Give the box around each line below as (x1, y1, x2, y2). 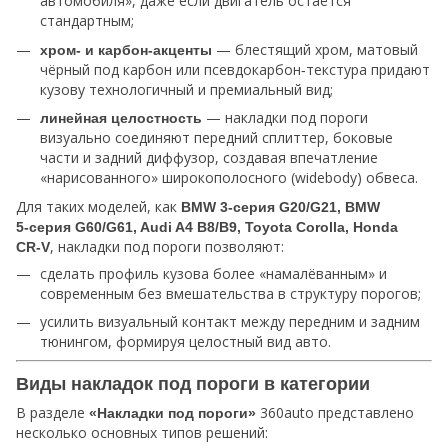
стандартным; (40, 11, 134, 31)
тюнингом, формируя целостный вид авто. (40, 332, 331, 352)
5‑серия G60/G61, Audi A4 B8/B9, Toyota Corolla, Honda (16, 218, 398, 235)
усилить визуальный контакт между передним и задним (40, 312, 420, 332)
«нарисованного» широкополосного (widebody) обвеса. (40, 168, 418, 188)
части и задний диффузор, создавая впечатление (40, 148, 378, 168)
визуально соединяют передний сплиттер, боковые (40, 128, 393, 148)
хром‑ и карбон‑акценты (40, 41, 212, 58)
